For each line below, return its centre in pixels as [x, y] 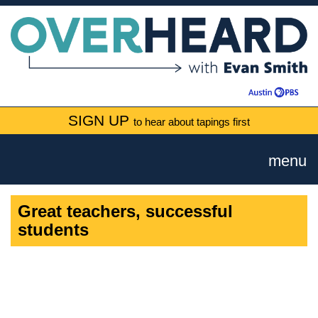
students [53, 230]
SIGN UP [101, 120]
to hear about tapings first [192, 122]
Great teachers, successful [125, 212]
